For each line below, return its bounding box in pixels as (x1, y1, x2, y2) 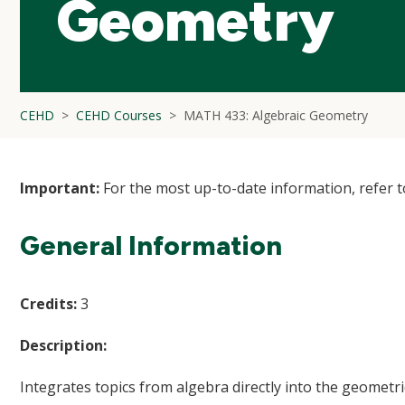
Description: (20, 335, 107, 355)
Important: (20, 178, 99, 198)
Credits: (20, 294, 77, 314)
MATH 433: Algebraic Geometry (184, 107, 368, 124)
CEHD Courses (76, 107, 162, 124)
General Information (20, 229, 282, 262)
